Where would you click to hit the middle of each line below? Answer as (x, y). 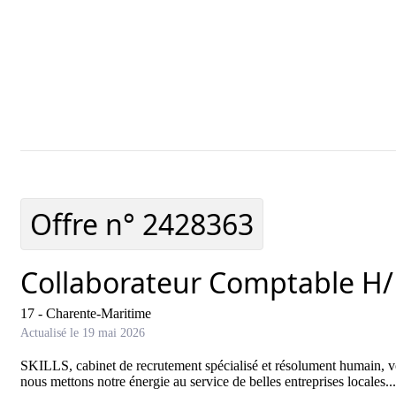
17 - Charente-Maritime (86, 313)
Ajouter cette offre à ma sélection (195, 188)
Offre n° (86, 224)
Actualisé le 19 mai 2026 (83, 333)
